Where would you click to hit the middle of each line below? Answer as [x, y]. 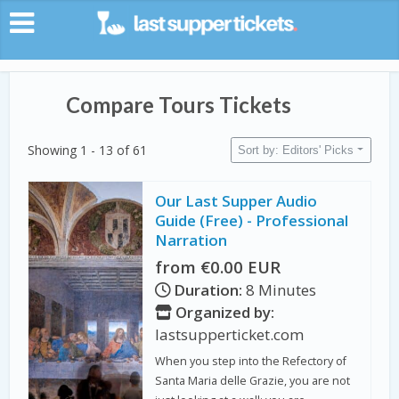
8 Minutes [280, 290]
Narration [191, 240]
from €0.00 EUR [220, 267]
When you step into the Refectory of [251, 361]
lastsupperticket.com [230, 335]
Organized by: [224, 313]
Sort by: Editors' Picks [296, 150]
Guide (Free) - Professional [252, 221]
